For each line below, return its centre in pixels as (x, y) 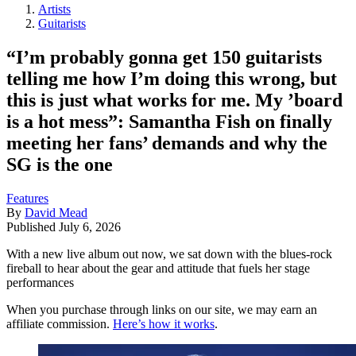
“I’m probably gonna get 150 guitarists (164, 57)
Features (27, 198)
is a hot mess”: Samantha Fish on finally (169, 121)
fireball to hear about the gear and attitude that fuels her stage (158, 268)
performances (40, 282)
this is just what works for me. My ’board (174, 100)
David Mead (56, 212)
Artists (54, 9)
